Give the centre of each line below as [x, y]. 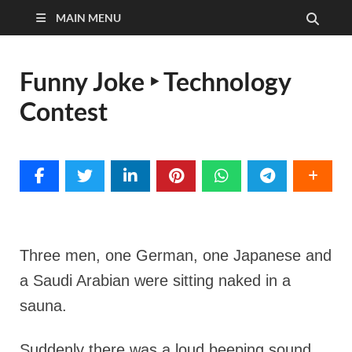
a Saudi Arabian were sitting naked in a [155, 280]
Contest [64, 111]
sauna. [43, 306]
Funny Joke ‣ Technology [156, 81]
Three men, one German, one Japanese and [176, 255]
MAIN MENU [88, 18]
